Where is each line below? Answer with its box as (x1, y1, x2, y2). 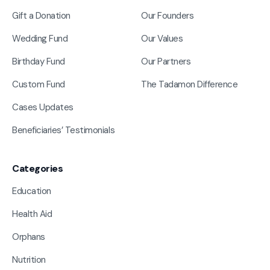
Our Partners (141, 55, 191, 67)
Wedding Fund (12, 32, 68, 45)
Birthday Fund (12, 55, 65, 67)
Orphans (12, 230, 45, 243)
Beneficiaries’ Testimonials (12, 124, 115, 136)
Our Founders (141, 9, 194, 22)
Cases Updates (12, 101, 74, 113)
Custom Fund (12, 78, 65, 90)
